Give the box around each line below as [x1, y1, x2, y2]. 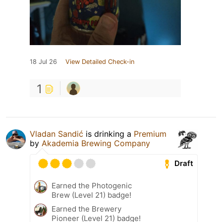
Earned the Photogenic [52, 180, 132, 190]
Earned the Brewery [52, 204, 121, 214]
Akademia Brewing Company [42, 138, 150, 148]
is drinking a [83, 128, 134, 139]
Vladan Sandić [30, 128, 83, 139]
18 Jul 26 [30, 57, 57, 65]
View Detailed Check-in [65, 57, 134, 65]
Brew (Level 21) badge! [52, 190, 131, 200]
